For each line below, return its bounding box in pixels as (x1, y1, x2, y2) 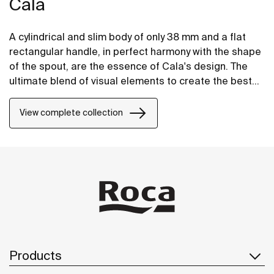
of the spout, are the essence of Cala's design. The (9, 60, 248, 72)
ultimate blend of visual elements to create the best (9, 75, 252, 86)
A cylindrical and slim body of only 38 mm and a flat (9, 31, 246, 42)
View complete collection (20, 108, 123, 118)
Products (9, 248, 62, 262)
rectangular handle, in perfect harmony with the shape (9, 45, 261, 57)
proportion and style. (9, 89, 106, 101)
